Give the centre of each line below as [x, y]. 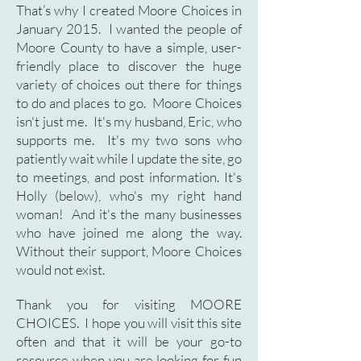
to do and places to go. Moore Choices [129, 103]
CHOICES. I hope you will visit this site [129, 323]
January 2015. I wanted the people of [129, 29]
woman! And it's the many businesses [129, 214]
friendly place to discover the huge [129, 66]
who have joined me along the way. [129, 232]
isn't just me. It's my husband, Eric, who [129, 121]
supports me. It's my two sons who [129, 140]
